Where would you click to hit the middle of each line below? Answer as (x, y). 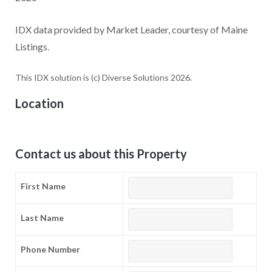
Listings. (32, 46)
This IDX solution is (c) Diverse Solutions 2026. (103, 77)
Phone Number (50, 250)
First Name (43, 186)
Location (39, 103)
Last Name (42, 218)
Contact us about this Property (101, 154)
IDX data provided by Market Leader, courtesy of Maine (131, 29)
